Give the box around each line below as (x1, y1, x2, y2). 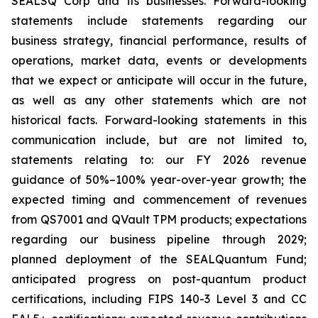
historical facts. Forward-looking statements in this (11, 113, 307, 127)
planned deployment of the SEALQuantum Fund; (11, 252, 307, 266)
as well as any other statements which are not (11, 93, 307, 107)
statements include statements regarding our (11, 13, 307, 28)
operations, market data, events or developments (11, 53, 307, 67)
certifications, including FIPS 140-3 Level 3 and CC (11, 292, 307, 306)
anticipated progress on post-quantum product (11, 272, 307, 286)
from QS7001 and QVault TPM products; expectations (11, 212, 307, 226)
